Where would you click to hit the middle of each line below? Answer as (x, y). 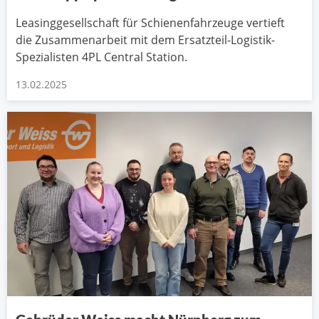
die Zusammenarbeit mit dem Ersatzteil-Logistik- (145, 40)
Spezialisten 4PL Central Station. (101, 57)
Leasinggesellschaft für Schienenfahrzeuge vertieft (150, 22)
